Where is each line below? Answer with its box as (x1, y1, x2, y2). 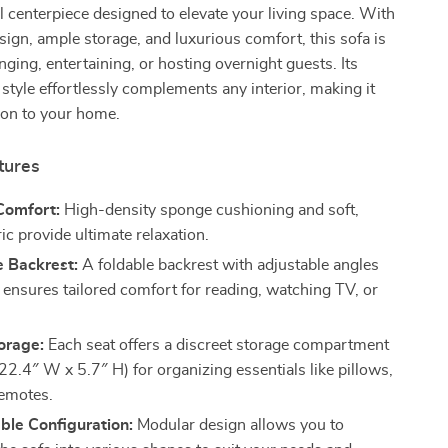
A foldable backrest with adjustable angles (78, 257, 380, 273)
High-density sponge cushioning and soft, (60, 202, 360, 218)
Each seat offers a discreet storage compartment (44, 337, 390, 353)
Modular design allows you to (133, 417, 345, 433)
